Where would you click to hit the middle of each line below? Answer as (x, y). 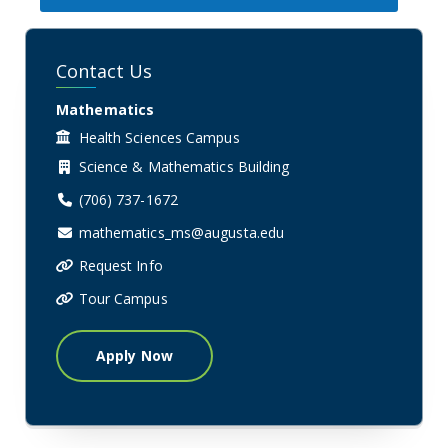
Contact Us (104, 70)
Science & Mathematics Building (184, 166)
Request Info (120, 265)
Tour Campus (123, 298)
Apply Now (134, 355)
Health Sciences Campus (159, 137)
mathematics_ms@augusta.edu (181, 232)
